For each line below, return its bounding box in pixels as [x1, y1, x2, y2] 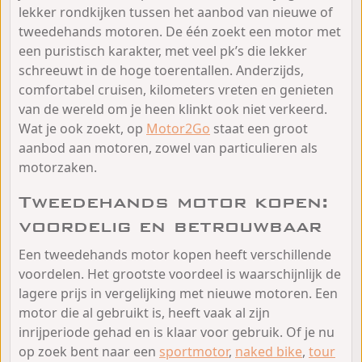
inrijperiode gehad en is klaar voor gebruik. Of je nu [19, 322, 335, 341]
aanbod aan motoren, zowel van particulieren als [19, 138, 318, 157]
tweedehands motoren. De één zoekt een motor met [19, 22, 341, 40]
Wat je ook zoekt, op [19, 119, 146, 137]
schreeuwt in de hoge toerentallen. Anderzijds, [19, 61, 304, 79]
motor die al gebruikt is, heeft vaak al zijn [19, 303, 270, 322]
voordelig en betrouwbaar [19, 215, 322, 237]
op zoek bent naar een [19, 342, 159, 360]
